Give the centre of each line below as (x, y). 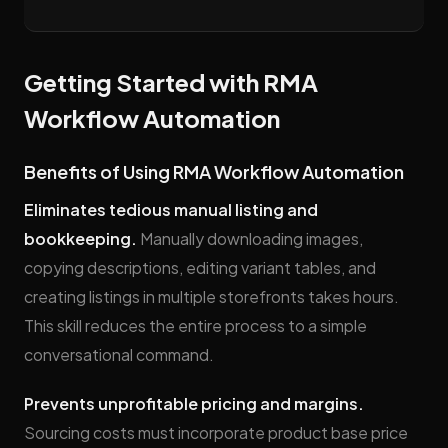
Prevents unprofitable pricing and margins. (194, 403)
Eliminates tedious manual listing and (171, 209)
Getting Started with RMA (171, 82)
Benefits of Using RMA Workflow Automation (214, 171)
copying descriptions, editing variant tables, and (200, 267)
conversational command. (119, 354)
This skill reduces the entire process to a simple (195, 325)
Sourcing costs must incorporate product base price (216, 432)
